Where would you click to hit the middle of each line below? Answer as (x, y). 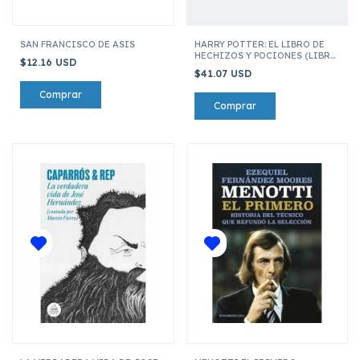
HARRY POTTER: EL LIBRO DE (259, 44)
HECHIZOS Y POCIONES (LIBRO (266, 55)
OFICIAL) (215, 66)
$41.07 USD (224, 73)
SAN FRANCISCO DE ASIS (78, 44)
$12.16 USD (50, 62)
